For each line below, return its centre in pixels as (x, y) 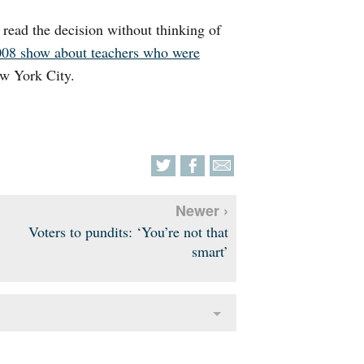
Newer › (201, 211)
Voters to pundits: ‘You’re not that (128, 232)
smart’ (210, 251)
